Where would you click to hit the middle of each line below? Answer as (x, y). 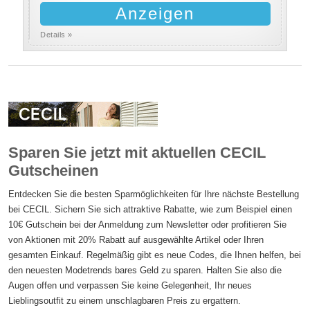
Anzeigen (155, 13)
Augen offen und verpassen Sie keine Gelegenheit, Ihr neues (130, 285)
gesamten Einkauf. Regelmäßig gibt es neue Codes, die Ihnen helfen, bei (155, 255)
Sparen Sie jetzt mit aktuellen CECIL (137, 153)
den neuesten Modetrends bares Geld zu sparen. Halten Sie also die (145, 270)
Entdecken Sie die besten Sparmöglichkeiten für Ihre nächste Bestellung (154, 194)
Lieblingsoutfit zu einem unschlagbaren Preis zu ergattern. (125, 301)
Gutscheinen (54, 171)
